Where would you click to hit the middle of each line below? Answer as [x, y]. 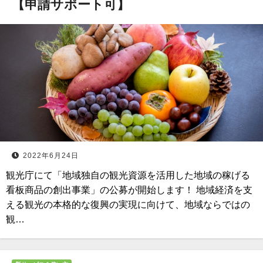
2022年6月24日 [51, 156]
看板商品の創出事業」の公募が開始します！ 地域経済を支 [129, 190]
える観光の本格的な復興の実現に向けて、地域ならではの [128, 205]
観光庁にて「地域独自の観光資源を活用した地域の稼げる [128, 175]
